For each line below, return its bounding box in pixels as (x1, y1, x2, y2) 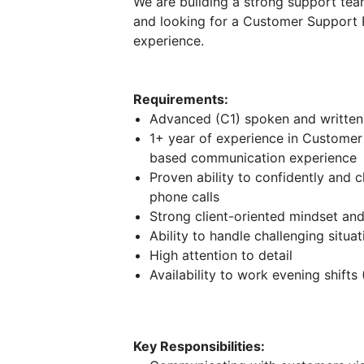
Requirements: (133, 90, 228, 107)
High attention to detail (149, 246, 292, 263)
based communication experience (149, 149, 357, 166)
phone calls (149, 188, 219, 205)
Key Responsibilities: (133, 337, 265, 354)
